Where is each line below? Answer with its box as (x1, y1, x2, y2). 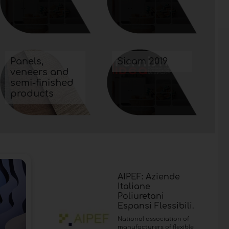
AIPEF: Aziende (117, 172, 180, 181)
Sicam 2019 (117, 56, 168, 66)
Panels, (10, 56, 44, 66)
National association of (117, 215, 189, 222)
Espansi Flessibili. (117, 201, 194, 211)
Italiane (117, 181, 150, 191)
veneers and (10, 66, 70, 77)
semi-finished (10, 77, 74, 88)
